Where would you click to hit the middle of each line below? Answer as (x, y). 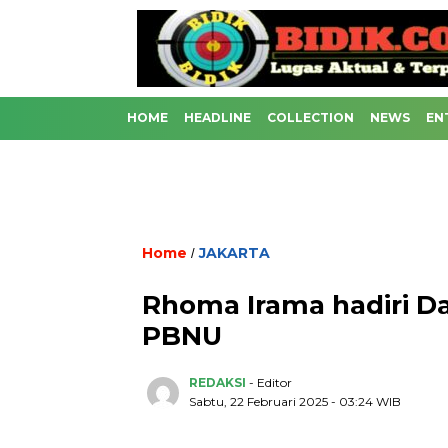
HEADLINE (217, 117)
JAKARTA (234, 253)
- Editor (270, 382)
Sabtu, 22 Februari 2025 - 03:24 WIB (295, 401)
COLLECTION (310, 117)
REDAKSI (217, 382)
